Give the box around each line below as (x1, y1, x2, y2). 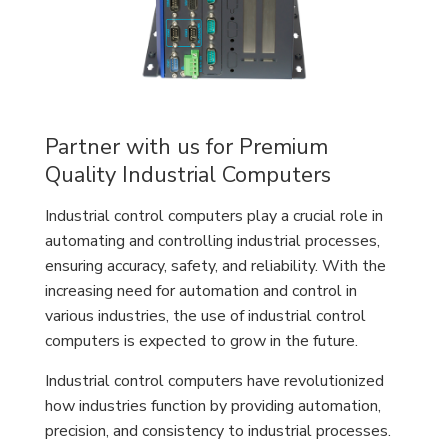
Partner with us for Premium (45, 132, 328, 162)
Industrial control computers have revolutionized (45, 370, 384, 392)
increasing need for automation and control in (45, 280, 357, 302)
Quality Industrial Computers (45, 160, 331, 190)
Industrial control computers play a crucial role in (45, 205, 383, 227)
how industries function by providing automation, (45, 395, 381, 417)
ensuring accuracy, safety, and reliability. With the (45, 255, 386, 277)
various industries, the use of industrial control (45, 305, 366, 327)
